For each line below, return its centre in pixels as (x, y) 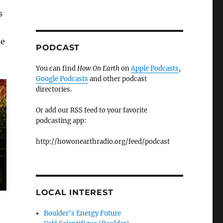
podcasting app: (61, 121)
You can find (56, 69)
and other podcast (117, 79)
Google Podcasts (62, 79)
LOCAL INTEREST (74, 193)
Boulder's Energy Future (83, 214)
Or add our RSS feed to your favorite (91, 111)
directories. (54, 90)
